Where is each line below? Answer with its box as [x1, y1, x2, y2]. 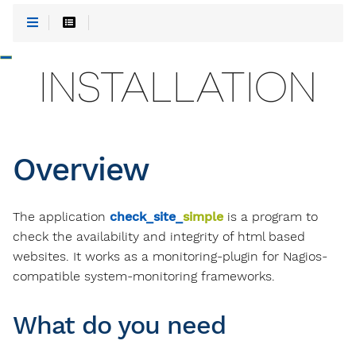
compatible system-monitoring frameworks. [13, 269, 275, 284]
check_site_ [110, 209, 183, 224]
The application [13, 209, 110, 224]
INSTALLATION [39, 64, 317, 111]
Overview [13, 151, 149, 188]
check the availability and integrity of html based [13, 229, 305, 244]
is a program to [223, 209, 318, 224]
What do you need [13, 310, 226, 340]
